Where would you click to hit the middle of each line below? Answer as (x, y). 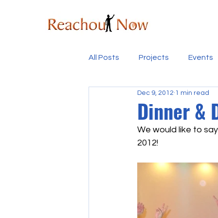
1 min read (192, 93)
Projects (154, 57)
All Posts (104, 57)
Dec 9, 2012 (155, 93)
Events (201, 57)
